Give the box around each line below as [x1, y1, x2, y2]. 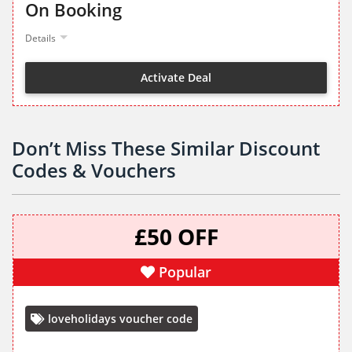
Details [25, 31, 56, 46]
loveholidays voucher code [48, 311, 192, 327]
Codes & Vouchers [12, 157, 176, 184]
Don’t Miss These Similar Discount [12, 135, 320, 162]
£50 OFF [134, 222, 218, 252]
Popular [159, 262, 211, 282]
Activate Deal [141, 69, 211, 85]
